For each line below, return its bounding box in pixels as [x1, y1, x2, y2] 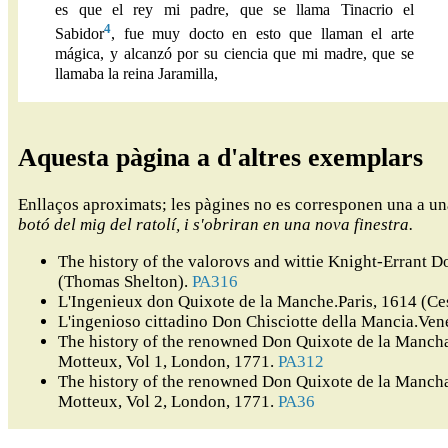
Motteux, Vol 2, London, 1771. [58, 392, 278, 412]
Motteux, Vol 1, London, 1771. [58, 352, 278, 372]
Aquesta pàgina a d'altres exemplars [18, 143, 423, 173]
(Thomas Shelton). [58, 272, 192, 292]
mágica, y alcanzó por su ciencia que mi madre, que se [55, 45, 414, 63]
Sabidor [55, 25, 105, 43]
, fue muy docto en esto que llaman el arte [111, 25, 414, 43]
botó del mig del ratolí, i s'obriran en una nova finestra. [18, 214, 413, 234]
